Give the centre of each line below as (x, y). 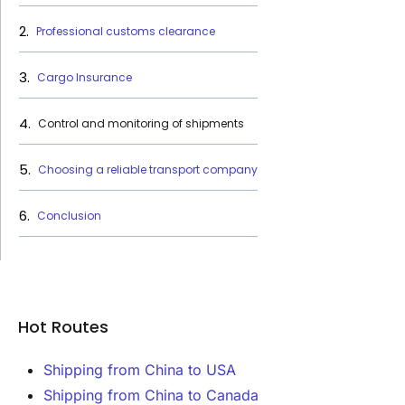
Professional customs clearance (126, 31)
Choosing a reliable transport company (148, 170)
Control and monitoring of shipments (141, 123)
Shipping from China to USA (140, 370)
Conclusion (69, 216)
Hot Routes (63, 327)
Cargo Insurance (85, 77)
